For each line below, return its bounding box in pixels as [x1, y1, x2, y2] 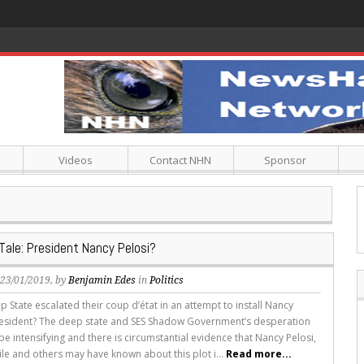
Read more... [226, 347, 292, 361]
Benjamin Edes [68, 275, 136, 286]
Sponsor [264, 153, 307, 167]
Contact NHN [149, 153, 212, 167]
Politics [149, 275, 184, 286]
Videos [58, 153, 93, 167]
